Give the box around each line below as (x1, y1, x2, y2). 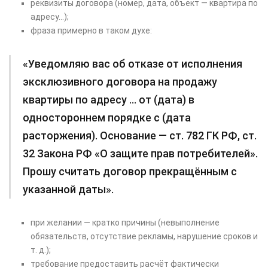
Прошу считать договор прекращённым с (23, 165, 237, 178)
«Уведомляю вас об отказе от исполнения (23, 57, 242, 71)
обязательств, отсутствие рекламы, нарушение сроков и (31, 232, 258, 242)
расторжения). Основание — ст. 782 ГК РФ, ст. (23, 129, 257, 142)
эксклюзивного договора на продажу (23, 75, 217, 89)
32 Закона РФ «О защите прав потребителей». (23, 147, 258, 160)
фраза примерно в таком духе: (31, 26, 152, 36)
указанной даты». (23, 183, 114, 196)
